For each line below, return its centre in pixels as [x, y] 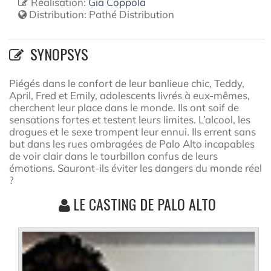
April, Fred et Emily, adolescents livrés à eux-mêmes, [129, 95]
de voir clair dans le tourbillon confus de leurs [113, 156]
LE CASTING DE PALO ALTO [144, 204]
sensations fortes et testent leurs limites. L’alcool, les [130, 119]
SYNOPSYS [57, 54]
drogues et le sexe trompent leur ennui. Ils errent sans [132, 132]
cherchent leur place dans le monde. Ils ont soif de [124, 107]
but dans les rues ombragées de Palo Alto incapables [132, 144]
